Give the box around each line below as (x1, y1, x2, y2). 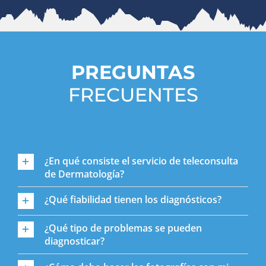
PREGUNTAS (71, 60, 195, 84)
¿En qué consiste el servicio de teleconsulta (44, 154, 238, 167)
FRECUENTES (68, 83, 198, 106)
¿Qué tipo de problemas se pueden (44, 221, 202, 235)
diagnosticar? (44, 235, 104, 248)
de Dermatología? (44, 167, 124, 180)
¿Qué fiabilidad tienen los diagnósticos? (44, 193, 221, 207)
